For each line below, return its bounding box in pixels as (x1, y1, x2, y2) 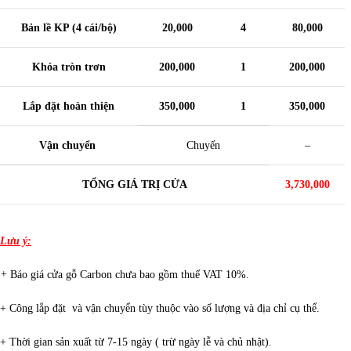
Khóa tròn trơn (31, 61, 106, 74)
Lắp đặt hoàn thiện (23, 100, 114, 113)
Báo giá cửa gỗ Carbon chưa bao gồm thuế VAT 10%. (10, 269, 249, 281)
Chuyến (186, 139, 220, 152)
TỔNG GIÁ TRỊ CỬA (82, 179, 187, 191)
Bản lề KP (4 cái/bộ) (20, 22, 117, 34)
